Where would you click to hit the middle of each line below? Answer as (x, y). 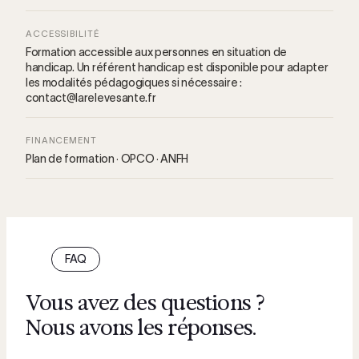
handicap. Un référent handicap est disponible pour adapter (177, 67)
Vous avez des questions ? (145, 303)
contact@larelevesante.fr (91, 98)
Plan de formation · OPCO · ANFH (107, 159)
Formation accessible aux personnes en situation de (156, 52)
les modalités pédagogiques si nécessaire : (134, 83)
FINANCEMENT (61, 140)
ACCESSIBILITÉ (63, 34)
